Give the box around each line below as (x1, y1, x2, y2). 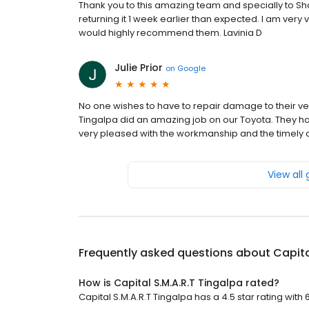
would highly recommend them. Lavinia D (79, 26, 262, 39)
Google (177, 62, 206, 74)
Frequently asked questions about (79, 245, 273, 261)
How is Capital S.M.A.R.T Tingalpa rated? (79, 276, 279, 290)
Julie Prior (114, 61, 163, 74)
